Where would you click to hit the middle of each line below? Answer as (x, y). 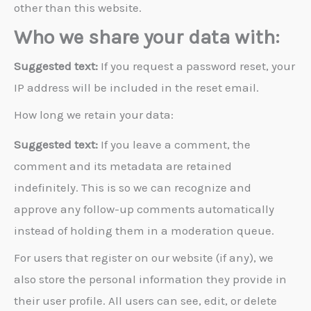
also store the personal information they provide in (150, 279)
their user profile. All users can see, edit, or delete (145, 301)
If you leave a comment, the (176, 144)
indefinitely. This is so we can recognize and (133, 187)
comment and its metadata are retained (123, 166)
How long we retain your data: (94, 115)
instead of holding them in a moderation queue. (144, 230)
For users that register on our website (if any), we (144, 258)
